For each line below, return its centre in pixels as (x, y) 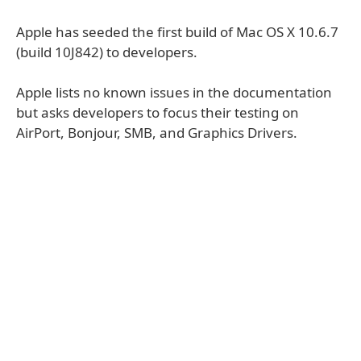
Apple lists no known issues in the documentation (174, 92)
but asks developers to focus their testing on (158, 112)
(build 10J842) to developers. (107, 52)
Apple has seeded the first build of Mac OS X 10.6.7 (177, 32)
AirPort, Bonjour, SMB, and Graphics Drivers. (157, 133)
